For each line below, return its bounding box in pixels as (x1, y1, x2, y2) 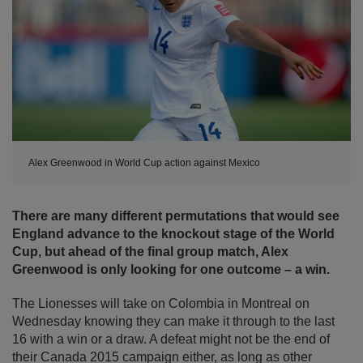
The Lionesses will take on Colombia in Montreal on (12, 297, 310, 311)
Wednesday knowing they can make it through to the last (12, 314, 335, 329)
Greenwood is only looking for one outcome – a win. (12, 263, 330, 277)
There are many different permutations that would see (12, 209, 340, 224)
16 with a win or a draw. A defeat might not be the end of (12, 332, 330, 347)
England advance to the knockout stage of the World (12, 227, 335, 241)
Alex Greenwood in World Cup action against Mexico (28, 157, 260, 169)
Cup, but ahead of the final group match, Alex (12, 245, 288, 259)
